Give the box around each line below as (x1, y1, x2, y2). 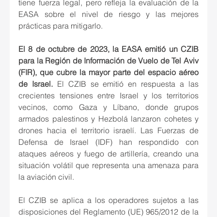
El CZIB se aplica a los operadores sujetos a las (18, 195, 199, 205)
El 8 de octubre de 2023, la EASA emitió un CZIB (18, 44, 199, 54)
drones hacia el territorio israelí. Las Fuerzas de (18, 125, 199, 136)
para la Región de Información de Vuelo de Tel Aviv (18, 56, 199, 66)
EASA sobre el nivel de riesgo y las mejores (18, 9, 199, 19)
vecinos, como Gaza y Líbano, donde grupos (18, 102, 199, 112)
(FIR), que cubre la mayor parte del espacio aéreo (18, 67, 199, 77)
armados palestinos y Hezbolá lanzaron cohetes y (18, 114, 199, 124)
